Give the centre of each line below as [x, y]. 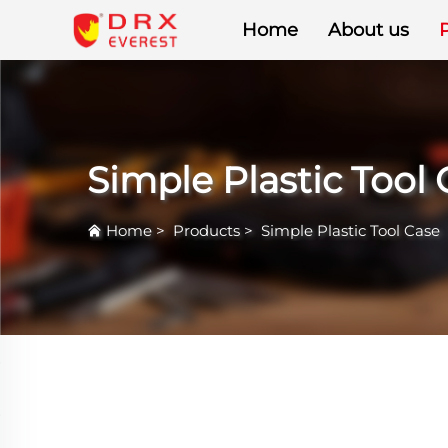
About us [368, 30]
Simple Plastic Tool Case [350, 230]
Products [206, 230]
